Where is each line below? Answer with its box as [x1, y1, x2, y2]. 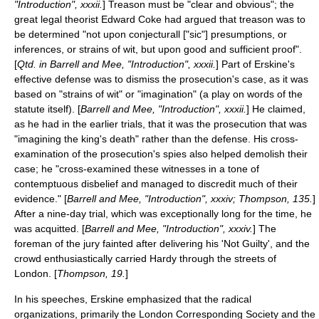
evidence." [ [14, 193, 67, 204]
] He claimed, [246, 103, 305, 115]
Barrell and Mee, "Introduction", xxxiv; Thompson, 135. [67, 193, 313, 204]
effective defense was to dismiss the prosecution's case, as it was [14, 73, 308, 85]
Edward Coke [101, 14, 162, 25]
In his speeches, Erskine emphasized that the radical [14, 293, 251, 305]
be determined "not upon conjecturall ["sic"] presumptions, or [14, 28, 287, 40]
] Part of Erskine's [216, 58, 295, 70]
